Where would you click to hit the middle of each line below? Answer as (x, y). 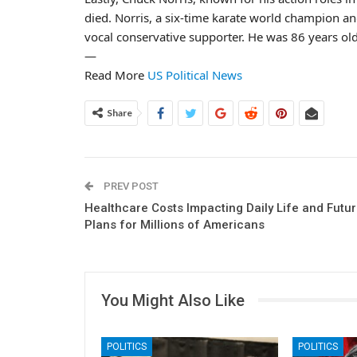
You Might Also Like (173, 300)
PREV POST (130, 186)
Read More (116, 75)
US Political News (195, 75)
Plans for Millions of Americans (175, 224)
